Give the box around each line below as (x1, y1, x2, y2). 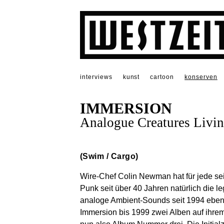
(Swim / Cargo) (80, 152, 138, 161)
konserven (184, 73, 217, 80)
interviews (80, 73, 112, 80)
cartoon (150, 73, 174, 80)
